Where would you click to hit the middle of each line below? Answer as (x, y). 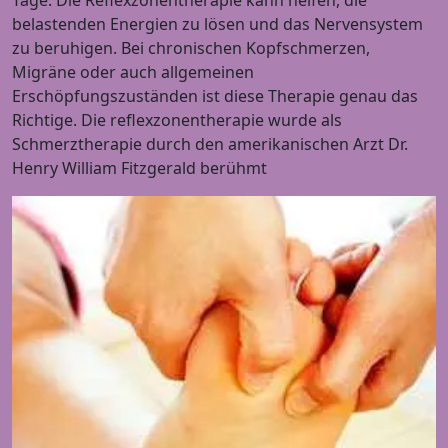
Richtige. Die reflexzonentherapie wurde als (177, 119)
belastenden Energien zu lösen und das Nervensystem (217, 23)
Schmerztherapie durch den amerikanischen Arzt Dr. (210, 143)
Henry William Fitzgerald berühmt (139, 167)
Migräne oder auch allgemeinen (133, 71)
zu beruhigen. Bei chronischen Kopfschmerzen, (191, 47)
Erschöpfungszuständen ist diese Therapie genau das (215, 95)
